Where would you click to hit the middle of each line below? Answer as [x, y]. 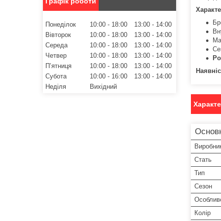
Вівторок [58, 35]
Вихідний [103, 86]
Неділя [56, 86]
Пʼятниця [58, 66]
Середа [56, 45]
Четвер [56, 55]
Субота [56, 76]
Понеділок [61, 24]
